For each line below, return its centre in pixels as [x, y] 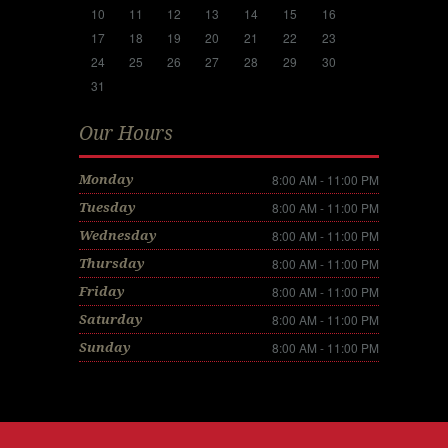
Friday [101, 291]
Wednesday [117, 235]
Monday [106, 179]
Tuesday [107, 207]
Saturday [110, 319]
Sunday [104, 347]
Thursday [111, 263]
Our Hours [125, 133]
